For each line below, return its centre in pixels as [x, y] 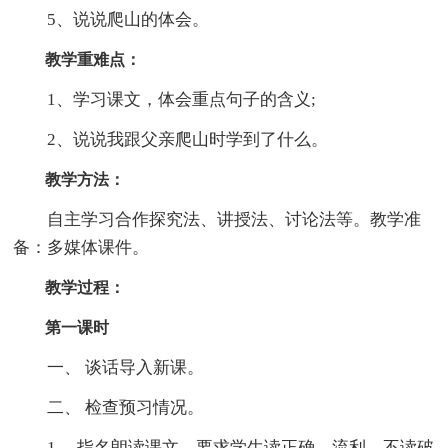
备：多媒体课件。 [81, 247]
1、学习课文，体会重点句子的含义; [165, 99]
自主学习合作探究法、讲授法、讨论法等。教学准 [217, 219]
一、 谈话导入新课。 [109, 367]
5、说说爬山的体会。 [111, 19]
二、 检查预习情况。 [109, 407]
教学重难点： [77, 59]
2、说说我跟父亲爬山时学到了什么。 [171, 139]
